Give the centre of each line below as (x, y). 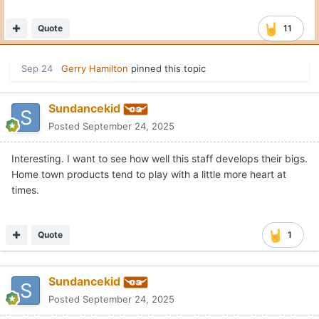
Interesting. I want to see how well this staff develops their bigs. (159, 159)
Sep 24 (37, 69)
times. (25, 190)
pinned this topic (167, 69)
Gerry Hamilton (95, 69)
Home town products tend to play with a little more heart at (149, 174)
